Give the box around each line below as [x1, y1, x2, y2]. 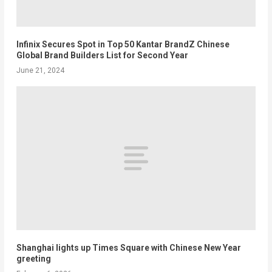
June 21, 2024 [16, 66, 64, 75]
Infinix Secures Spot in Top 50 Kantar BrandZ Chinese [16, 39, 229, 50]
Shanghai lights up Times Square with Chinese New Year [16, 242, 241, 253]
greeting [16, 253, 51, 263]
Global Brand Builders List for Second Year [16, 50, 188, 61]
